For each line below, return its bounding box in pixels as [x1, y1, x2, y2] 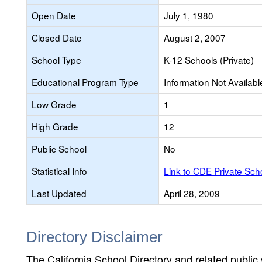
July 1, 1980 [164, 9, 213, 22]
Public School [32, 142, 87, 155]
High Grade [32, 120, 78, 133]
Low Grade [32, 98, 77, 111]
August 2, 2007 [164, 31, 226, 44]
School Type [32, 53, 81, 66]
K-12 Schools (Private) [164, 53, 254, 66]
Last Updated [32, 187, 87, 199]
